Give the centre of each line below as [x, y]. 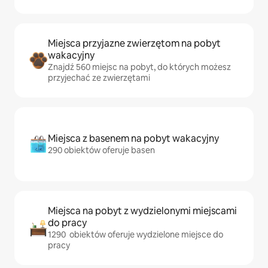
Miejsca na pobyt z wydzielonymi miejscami [142, 211]
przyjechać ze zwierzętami [99, 78]
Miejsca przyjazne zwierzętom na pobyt [134, 44]
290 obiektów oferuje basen [101, 150]
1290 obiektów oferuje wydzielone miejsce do [135, 235]
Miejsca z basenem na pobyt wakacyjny [133, 139]
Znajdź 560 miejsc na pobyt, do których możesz [139, 67]
